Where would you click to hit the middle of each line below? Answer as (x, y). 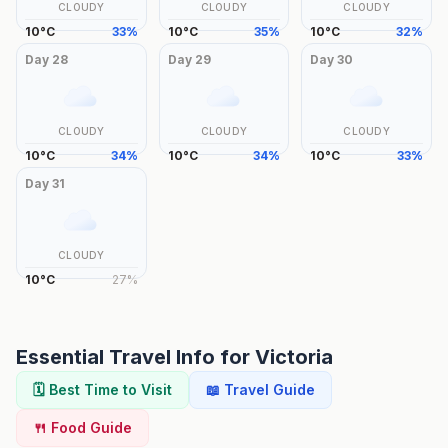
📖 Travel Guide (260, 389)
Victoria (294, 357)
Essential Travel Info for (135, 357)
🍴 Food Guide (82, 427)
